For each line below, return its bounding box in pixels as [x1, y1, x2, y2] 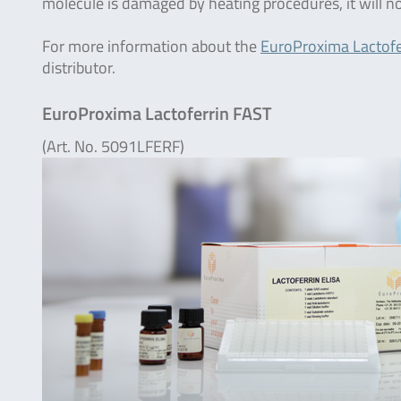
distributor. [42, 55, 115, 80]
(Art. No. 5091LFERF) [42, 133, 184, 158]
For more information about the [42, 33, 260, 58]
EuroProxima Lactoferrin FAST [42, 98, 272, 127]
